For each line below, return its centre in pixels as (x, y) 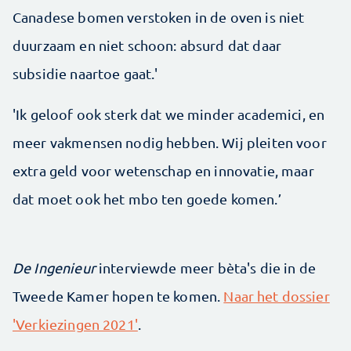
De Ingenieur (54, 267)
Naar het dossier (277, 295)
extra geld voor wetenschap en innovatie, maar (163, 170)
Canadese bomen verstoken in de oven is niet (159, 16)
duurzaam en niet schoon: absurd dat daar (147, 45)
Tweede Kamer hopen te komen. (118, 295)
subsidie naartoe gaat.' (85, 73)
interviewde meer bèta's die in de (205, 267)
